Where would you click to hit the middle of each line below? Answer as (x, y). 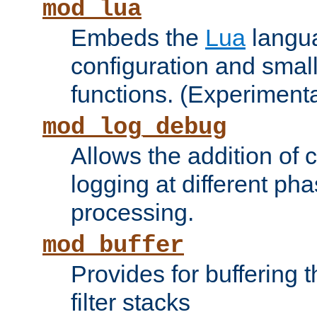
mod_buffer (113, 246)
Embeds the (138, 38)
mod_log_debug (134, 128)
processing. (132, 213)
